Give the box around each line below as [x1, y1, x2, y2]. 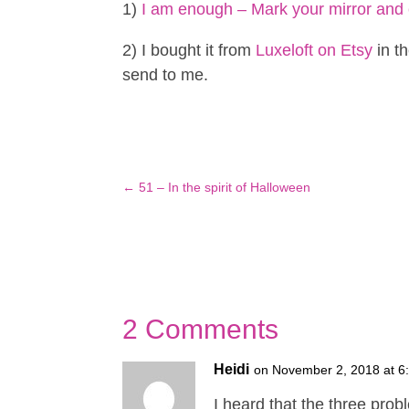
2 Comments [122, 313, 279, 344]
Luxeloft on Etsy [256, 41, 373, 60]
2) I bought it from [122, 41, 257, 60]
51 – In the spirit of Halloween [139, 180, 311, 195]
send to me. [122, 66, 209, 85]
